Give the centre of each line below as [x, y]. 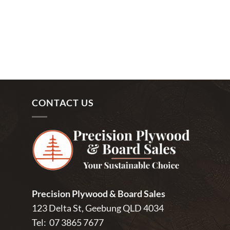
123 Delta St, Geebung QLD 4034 [98, 208]
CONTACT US [63, 103]
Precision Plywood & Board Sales [99, 193]
